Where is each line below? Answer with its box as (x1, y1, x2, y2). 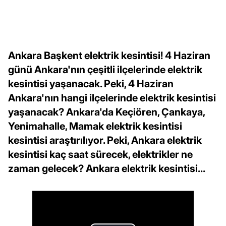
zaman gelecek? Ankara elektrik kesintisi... (8, 162, 205, 175)
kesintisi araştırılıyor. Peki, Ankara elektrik (8, 134, 202, 146)
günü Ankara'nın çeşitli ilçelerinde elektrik (8, 63, 202, 76)
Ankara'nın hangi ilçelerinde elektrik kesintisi (8, 91, 216, 104)
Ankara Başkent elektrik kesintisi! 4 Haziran (8, 49, 210, 62)
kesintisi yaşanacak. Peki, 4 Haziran (8, 77, 174, 90)
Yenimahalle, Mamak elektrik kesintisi (8, 120, 182, 132)
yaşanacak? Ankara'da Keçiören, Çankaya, (8, 105, 205, 118)
